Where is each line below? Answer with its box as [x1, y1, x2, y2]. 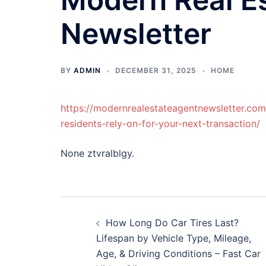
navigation [60, 222, 174, 249]
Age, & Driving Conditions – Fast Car [96, 248, 261, 259]
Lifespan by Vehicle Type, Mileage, [96, 232, 251, 244]
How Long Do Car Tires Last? [106, 217, 239, 229]
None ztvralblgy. [61, 147, 134, 159]
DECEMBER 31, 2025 [115, 66, 197, 75]
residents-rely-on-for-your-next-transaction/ [61, 118, 260, 129]
